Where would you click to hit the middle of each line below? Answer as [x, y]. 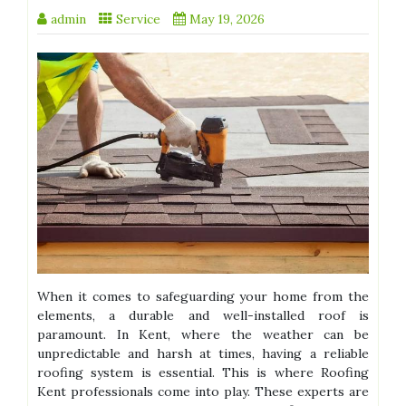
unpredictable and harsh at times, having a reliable [203, 354]
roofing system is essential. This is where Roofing [203, 373]
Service [138, 19]
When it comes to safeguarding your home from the [203, 297]
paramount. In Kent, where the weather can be [203, 335]
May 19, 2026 [227, 19]
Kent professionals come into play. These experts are [203, 392]
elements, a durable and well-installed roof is [203, 316]
